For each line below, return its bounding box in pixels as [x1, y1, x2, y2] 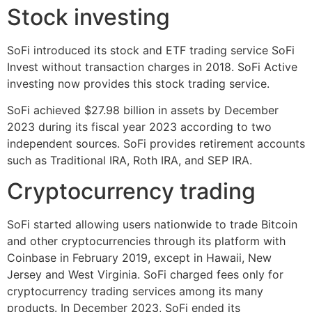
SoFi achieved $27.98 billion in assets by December [7, 103, 279, 118]
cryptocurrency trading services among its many [7, 284, 263, 299]
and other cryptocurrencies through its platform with [7, 234, 286, 249]
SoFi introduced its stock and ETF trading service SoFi [7, 42, 295, 57]
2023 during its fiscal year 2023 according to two [7, 120, 272, 134]
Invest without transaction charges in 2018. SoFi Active [7, 59, 297, 74]
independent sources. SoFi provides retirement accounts [7, 136, 305, 151]
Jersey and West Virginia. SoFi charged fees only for [7, 267, 283, 282]
